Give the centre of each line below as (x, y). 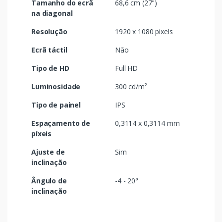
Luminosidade (56, 87)
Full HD (126, 68)
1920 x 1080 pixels (144, 32)
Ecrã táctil (49, 50)
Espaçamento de (61, 123)
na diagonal (52, 13)
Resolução (49, 32)
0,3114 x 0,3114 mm (147, 123)
